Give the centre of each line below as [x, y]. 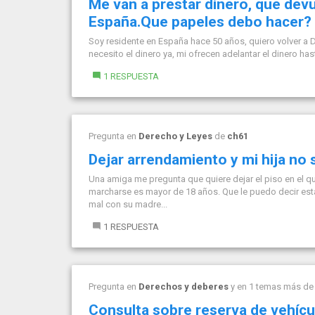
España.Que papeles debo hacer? [200, 22]
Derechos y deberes [184, 287]
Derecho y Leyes [175, 136]
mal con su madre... [128, 204]
